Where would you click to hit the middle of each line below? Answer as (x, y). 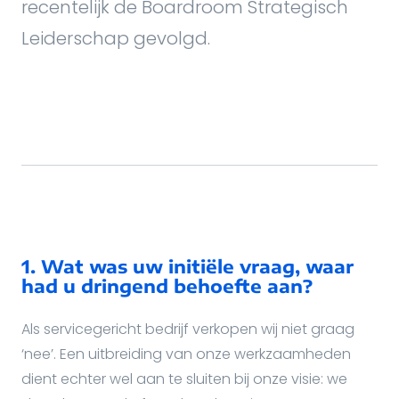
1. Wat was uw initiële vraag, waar (187, 266)
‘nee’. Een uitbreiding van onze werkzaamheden (186, 354)
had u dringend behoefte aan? (167, 285)
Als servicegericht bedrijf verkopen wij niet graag (188, 329)
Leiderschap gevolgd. (116, 38)
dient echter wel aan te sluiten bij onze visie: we (184, 379)
